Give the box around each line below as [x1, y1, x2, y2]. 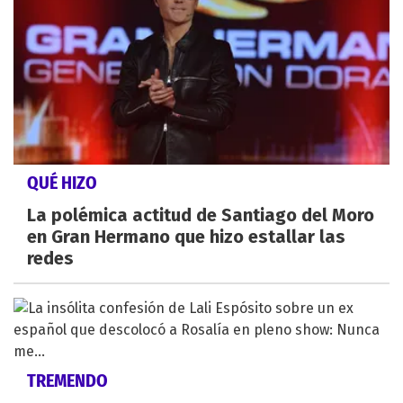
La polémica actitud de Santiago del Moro [27, 204, 374, 227]
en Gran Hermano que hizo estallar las [27, 226, 345, 248]
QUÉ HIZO [27, 172, 97, 194]
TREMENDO [27, 370, 108, 392]
